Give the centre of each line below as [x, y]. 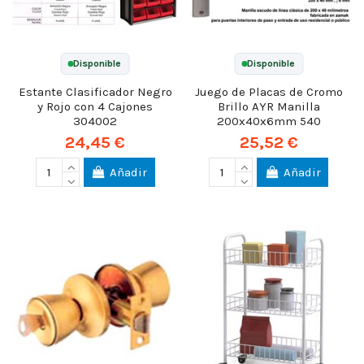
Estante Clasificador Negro [95, 92]
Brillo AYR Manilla [269, 107]
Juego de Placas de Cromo [269, 92]
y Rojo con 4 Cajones [95, 107]
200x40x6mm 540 [269, 121]
